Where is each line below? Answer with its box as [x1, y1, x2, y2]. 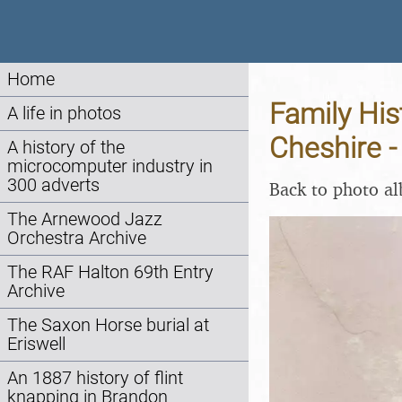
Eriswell [7, 334, 66, 354]
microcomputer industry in [7, 156, 213, 177]
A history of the [7, 137, 125, 158]
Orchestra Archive [7, 228, 146, 249]
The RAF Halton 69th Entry [7, 262, 214, 283]
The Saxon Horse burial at [7, 315, 209, 336]
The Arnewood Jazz [7, 209, 162, 230]
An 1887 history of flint [7, 368, 183, 389]
